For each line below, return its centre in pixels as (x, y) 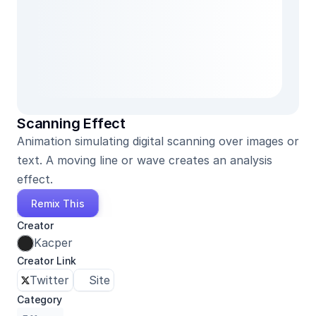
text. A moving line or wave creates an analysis (145, 160)
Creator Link (47, 261)
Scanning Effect (71, 123)
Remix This (58, 203)
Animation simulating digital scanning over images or (158, 141)
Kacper (53, 243)
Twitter (49, 280)
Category (39, 299)
